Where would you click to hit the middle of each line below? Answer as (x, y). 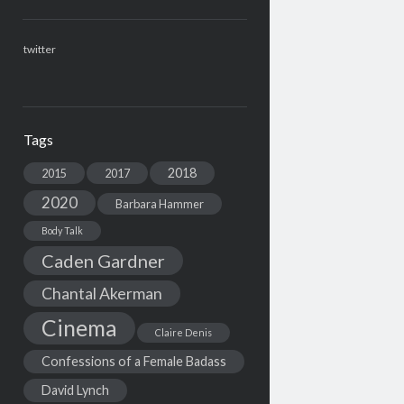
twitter (39, 50)
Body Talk (62, 231)
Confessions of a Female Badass (133, 362)
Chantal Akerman (101, 294)
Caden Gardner (103, 261)
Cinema (79, 328)
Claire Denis (183, 333)
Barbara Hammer (159, 204)
